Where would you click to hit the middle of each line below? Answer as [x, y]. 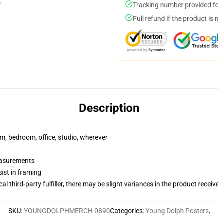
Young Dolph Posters [177, 211]
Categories [126, 211]
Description [109, 108]
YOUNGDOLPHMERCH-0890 [67, 211]
